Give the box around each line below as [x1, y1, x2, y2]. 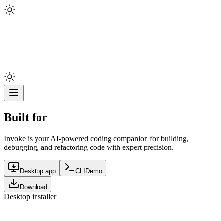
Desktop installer [4, 192, 56, 201]
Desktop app [20, 167, 56, 175]
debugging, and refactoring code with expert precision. [4, 143, 174, 151]
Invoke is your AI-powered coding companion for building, [4, 134, 188, 143]
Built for [4, 110, 47, 124]
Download [20, 183, 47, 191]
